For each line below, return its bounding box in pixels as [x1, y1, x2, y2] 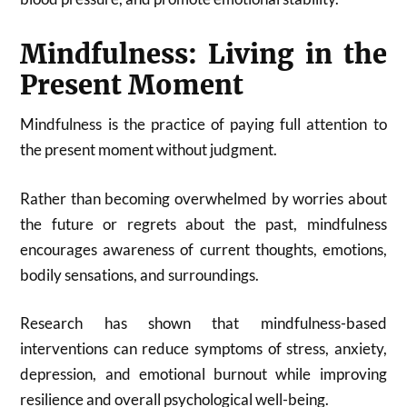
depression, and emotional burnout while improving [20, 364, 387, 383]
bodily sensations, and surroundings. [20, 264, 260, 284]
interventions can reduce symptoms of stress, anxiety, [20, 339, 387, 358]
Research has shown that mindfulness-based [20, 313, 387, 333]
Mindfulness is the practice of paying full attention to [20, 114, 387, 134]
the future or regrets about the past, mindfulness [20, 213, 387, 233]
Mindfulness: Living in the [20, 38, 387, 71]
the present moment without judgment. [20, 140, 278, 159]
